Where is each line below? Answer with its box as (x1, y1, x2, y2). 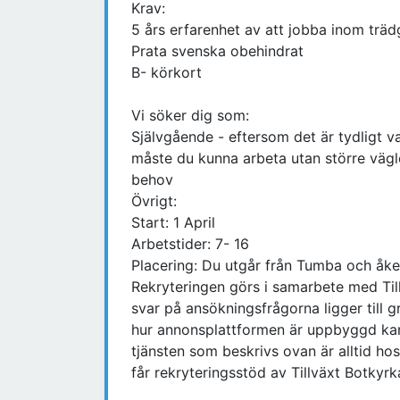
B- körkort (131, 63, 202, 82)
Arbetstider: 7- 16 (131, 235, 249, 254)
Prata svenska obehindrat (131, 42, 304, 61)
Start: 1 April (131, 213, 215, 232)
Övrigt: (131, 192, 177, 211)
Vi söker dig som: (131, 106, 249, 125)
